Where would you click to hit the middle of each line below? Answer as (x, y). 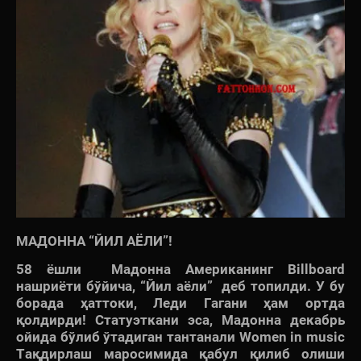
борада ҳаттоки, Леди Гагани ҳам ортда (180, 303)
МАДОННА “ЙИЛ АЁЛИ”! (94, 241)
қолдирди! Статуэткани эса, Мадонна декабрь (180, 320)
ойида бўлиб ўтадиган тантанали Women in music (180, 336)
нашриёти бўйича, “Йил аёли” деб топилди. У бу (180, 286)
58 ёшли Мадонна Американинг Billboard (180, 269)
